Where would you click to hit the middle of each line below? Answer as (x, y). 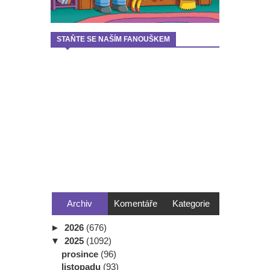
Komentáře (135, 204)
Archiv (80, 204)
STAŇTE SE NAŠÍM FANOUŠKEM (113, 39)
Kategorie (191, 204)
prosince (81, 254)
